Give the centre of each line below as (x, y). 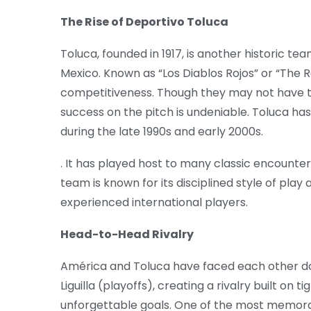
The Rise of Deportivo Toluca (144, 22)
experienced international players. (154, 203)
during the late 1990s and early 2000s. (162, 132)
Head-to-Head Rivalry (127, 235)
